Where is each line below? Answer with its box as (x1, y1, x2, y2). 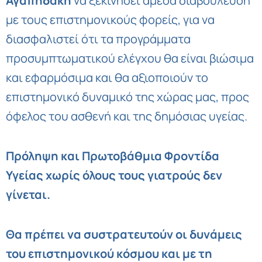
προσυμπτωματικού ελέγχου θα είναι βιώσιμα (6, 50, 254, 66)
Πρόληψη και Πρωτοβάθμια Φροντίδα (6, 148, 219, 164)
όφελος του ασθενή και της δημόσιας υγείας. (6, 108, 247, 124)
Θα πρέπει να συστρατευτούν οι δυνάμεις (6, 226, 242, 242)
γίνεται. (6, 187, 50, 202)
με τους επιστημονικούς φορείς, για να (6, 12, 215, 27)
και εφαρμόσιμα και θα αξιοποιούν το (6, 70, 208, 85)
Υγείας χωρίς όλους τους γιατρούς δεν (6, 167, 222, 183)
